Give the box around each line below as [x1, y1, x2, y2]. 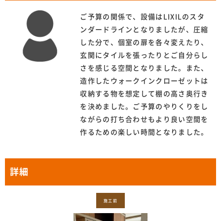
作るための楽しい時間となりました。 [80, 129, 209, 136]
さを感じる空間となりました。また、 [80, 65, 209, 72]
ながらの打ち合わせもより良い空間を [80, 116, 209, 123]
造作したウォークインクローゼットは [80, 77, 209, 85]
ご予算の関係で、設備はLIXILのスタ [80, 13, 205, 21]
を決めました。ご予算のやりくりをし [80, 103, 209, 110]
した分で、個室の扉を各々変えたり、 [80, 39, 209, 46]
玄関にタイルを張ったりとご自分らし [80, 52, 209, 59]
